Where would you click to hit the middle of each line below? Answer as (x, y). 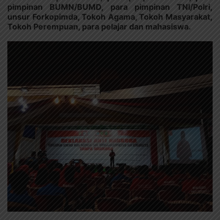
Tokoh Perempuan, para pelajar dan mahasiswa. (99, 26)
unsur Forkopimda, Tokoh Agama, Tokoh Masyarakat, (110, 16)
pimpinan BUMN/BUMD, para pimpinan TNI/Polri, (110, 7)
